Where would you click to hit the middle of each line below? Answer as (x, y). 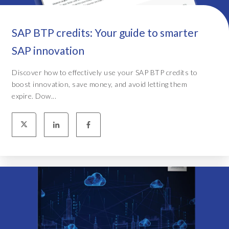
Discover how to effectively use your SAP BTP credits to (105, 72)
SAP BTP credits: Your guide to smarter (105, 32)
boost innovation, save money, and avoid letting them (99, 84)
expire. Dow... (34, 96)
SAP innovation (48, 50)
